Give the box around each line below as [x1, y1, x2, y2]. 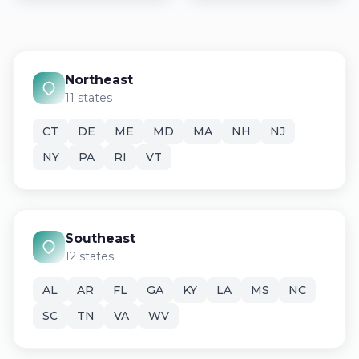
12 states [65, 249, 114, 264]
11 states [65, 91, 112, 105]
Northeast [65, 72, 133, 87]
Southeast [65, 231, 135, 246]
